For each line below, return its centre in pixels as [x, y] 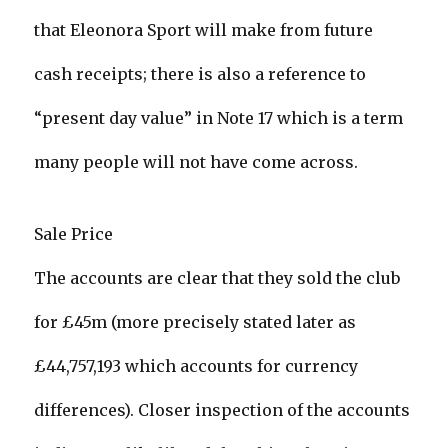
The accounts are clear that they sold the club [217, 278]
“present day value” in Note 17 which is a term [219, 118]
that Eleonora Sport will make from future [204, 30]
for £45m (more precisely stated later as [195, 322]
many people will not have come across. [196, 162]
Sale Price [74, 234]
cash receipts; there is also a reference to [200, 74]
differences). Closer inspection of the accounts [222, 410]
